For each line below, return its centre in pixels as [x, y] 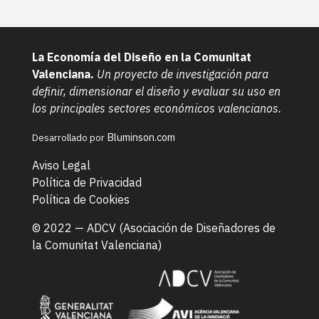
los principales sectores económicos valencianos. [157, 108]
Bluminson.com [141, 137]
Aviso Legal [61, 165]
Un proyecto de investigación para [183, 74]
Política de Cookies [81, 199]
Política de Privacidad [87, 182]
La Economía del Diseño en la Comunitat [142, 57]
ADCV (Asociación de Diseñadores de [181, 228]
